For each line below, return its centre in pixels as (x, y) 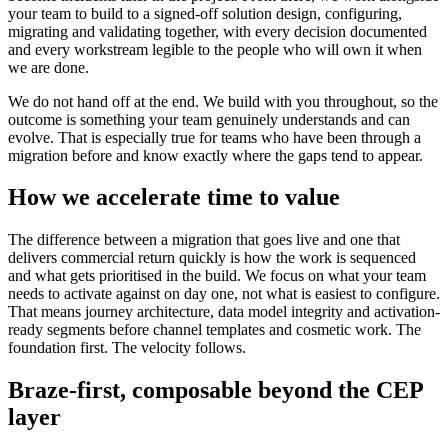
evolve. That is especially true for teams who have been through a (214, 137)
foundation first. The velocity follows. (127, 348)
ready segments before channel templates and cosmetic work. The (214, 330)
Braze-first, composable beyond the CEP (215, 390)
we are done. (48, 67)
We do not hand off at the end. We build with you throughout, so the (223, 101)
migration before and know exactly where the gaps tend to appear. (215, 155)
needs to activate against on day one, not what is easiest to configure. (224, 294)
